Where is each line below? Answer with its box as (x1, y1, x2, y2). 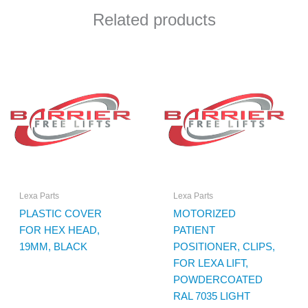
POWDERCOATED (173, 274, 263, 286)
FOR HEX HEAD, (19, 224, 100, 236)
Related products (92, 10, 216, 30)
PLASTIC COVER (19, 208, 102, 220)
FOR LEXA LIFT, (173, 257, 248, 269)
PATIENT (173, 224, 215, 236)
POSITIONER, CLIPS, (173, 241, 275, 253)
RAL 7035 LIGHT (173, 290, 250, 302)
